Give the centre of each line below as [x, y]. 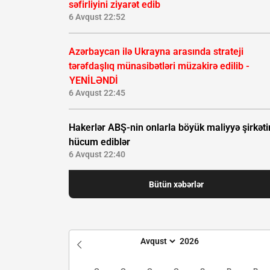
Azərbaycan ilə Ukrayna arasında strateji [156, 52]
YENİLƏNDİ [94, 81]
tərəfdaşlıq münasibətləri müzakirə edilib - [159, 66]
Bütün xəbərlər [176, 184]
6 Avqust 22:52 [97, 17]
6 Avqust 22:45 [97, 93]
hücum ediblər [99, 142]
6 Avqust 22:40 [97, 155]
